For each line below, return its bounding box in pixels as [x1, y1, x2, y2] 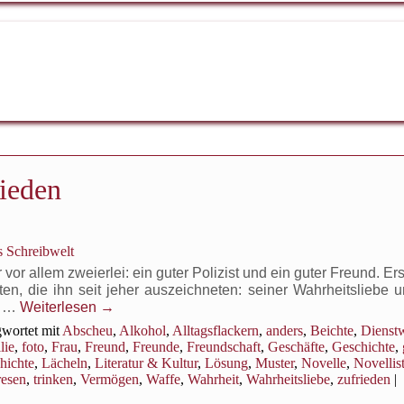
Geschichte [332, 339, 395, 354]
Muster [255, 355, 294, 371]
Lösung [205, 355, 248, 371]
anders [266, 323, 303, 338]
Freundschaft [187, 339, 261, 354]
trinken [33, 372, 73, 387]
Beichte [310, 323, 353, 338]
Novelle [301, 355, 346, 371]
